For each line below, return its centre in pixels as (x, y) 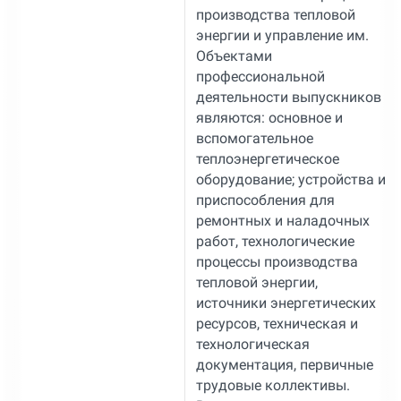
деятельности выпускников (288, 97)
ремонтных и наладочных (282, 220)
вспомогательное (254, 138)
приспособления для (265, 200)
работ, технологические (275, 241)
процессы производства (277, 261)
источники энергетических (286, 303)
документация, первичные (284, 364)
